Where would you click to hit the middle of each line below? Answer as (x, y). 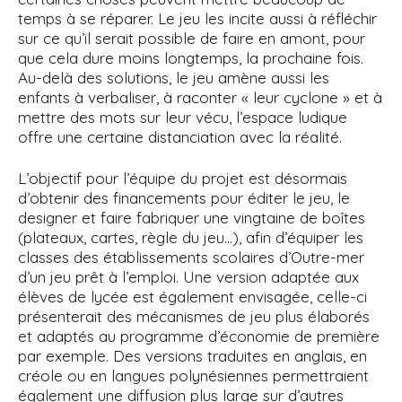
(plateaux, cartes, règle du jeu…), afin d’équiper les (191, 237)
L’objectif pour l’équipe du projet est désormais (183, 178)
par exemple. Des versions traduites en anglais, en (192, 356)
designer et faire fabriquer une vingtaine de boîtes (192, 218)
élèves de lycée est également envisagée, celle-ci (192, 297)
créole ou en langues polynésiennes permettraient (193, 376)
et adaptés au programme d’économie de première (199, 336)
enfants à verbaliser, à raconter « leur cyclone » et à (200, 97)
